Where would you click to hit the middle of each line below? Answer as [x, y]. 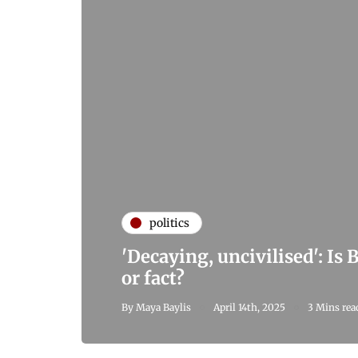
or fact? [153, 278]
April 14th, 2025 [249, 308]
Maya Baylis [163, 308]
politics [169, 223]
